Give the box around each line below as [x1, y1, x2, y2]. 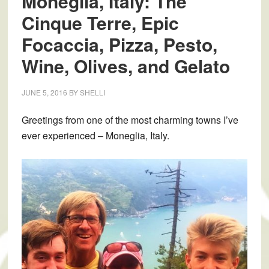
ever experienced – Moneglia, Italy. [21, 128, 169, 142]
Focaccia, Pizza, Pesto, [21, 31, 217, 57]
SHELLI [79, 87, 105, 97]
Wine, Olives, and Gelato [21, 53, 230, 79]
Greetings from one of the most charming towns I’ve [21, 113, 238, 127]
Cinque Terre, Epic [21, 10, 179, 35]
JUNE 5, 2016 [21, 87, 67, 97]
